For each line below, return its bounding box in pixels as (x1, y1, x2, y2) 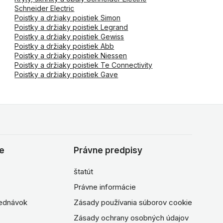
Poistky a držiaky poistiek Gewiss (14, 32, 124, 41)
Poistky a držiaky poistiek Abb (14, 42, 114, 50)
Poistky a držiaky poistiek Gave (14, 70, 118, 79)
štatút (74, 167, 93, 176)
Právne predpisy (74, 145, 142, 155)
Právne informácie (74, 182, 136, 192)
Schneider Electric (14, 4, 75, 12)
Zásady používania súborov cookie (74, 198, 192, 207)
